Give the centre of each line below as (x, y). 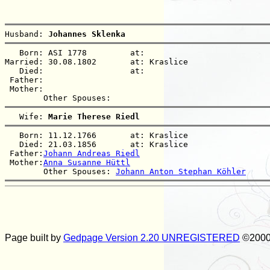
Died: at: (82, 71)
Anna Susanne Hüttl (87, 162)
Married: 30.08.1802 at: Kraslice (101, 61)
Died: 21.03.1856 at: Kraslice (101, 144)
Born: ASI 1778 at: (82, 52)
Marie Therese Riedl (94, 116)
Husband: (27, 34)
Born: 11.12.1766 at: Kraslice (101, 135)
